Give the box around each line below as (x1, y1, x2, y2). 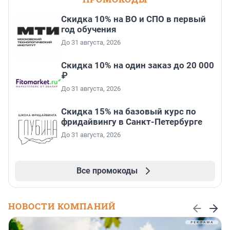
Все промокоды (76, 166, 138, 176)
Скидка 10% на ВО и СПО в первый (61, 14, 206, 25)
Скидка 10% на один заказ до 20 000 (61, 60, 214, 71)
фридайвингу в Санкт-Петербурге (61, 117, 202, 127)
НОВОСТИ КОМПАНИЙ (8, 200, 116, 213)
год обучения (61, 24, 117, 35)
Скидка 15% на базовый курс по (61, 106, 196, 117)
